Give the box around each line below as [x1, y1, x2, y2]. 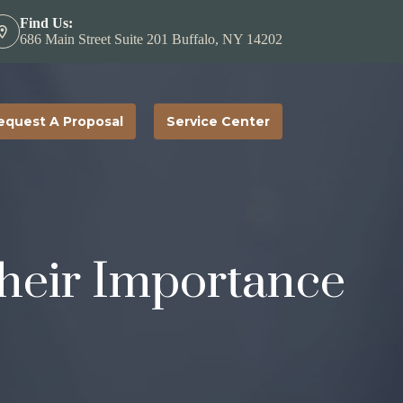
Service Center [166, 113, 270, 130]
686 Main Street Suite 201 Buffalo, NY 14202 [19, 31, 282, 47]
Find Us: [19, 15, 73, 31]
